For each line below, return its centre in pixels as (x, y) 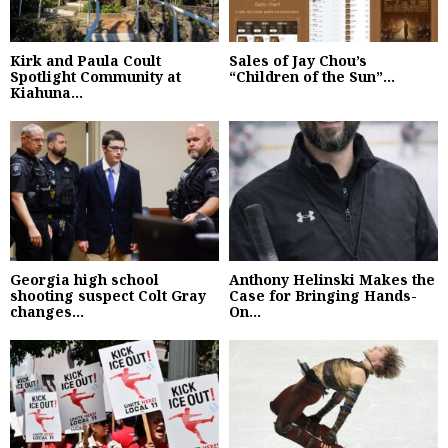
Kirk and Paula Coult (85, 61)
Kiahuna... (46, 93)
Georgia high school (84, 279)
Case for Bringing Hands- (323, 295)
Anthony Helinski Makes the (332, 279)
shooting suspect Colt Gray (108, 295)
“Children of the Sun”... (312, 77)
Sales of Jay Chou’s (298, 61)
